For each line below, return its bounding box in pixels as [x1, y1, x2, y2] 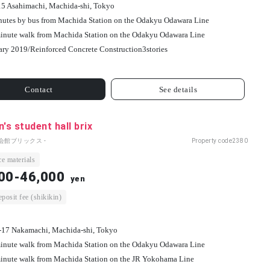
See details [159, 84, 198, 94]
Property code [191, 137, 232, 145]
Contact [25, 84, 53, 94]
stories [146, 45, 168, 54]
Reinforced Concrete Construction [30, 45, 142, 54]
